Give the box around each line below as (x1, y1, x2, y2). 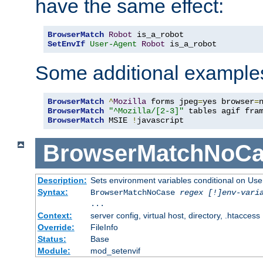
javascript (137, 115, 184, 125)
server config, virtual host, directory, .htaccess (90, 211, 260, 221)
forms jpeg (146, 96, 198, 106)
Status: (37, 234, 66, 244)
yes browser (203, 96, 254, 106)
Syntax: (37, 187, 68, 197)
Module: (37, 246, 70, 256)
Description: (37, 176, 87, 186)
